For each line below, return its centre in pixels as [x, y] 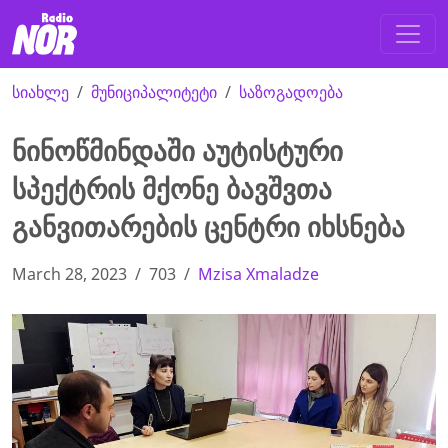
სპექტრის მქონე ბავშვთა [172, 189]
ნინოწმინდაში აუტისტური [177, 151]
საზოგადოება [291, 92]
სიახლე [40, 92]
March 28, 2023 [69, 274]
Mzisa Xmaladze [258, 274]
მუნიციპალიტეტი [154, 92]
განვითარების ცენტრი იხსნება [208, 227]
